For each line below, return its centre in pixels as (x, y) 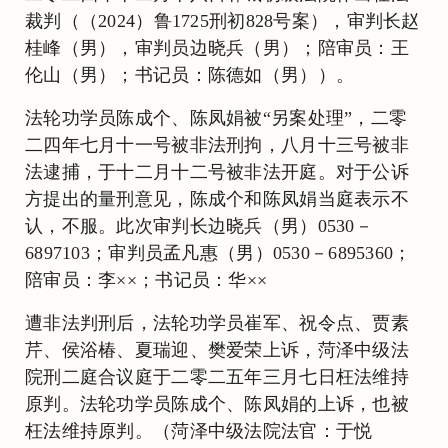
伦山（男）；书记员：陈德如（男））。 (190, 74)
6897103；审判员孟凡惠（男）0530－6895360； (218, 252)
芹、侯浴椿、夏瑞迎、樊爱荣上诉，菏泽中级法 (217, 349)
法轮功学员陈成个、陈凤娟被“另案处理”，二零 (216, 117)
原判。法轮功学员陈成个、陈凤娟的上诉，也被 (217, 403)
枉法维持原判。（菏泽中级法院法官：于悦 (199, 430)
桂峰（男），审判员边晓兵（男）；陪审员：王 (217, 47)
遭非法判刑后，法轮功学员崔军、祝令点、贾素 (217, 322)
